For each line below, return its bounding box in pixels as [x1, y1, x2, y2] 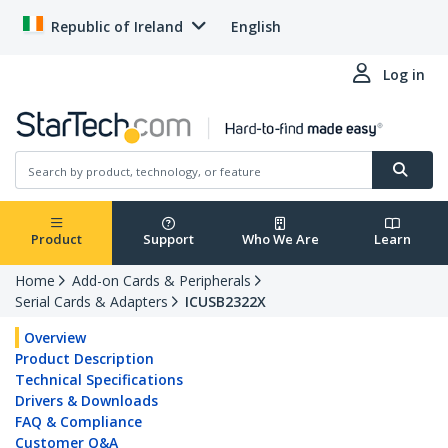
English [231, 17, 281, 36]
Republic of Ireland [51, 17, 183, 36]
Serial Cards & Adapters [15, 292, 168, 312]
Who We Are [241, 230, 319, 249]
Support [142, 230, 194, 249]
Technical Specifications [15, 370, 183, 390]
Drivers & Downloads [15, 391, 158, 411]
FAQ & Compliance [15, 412, 142, 432]
